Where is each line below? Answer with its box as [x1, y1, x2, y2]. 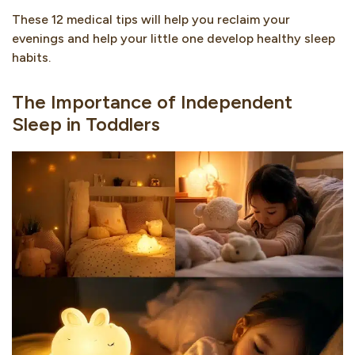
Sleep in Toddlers [12, 112, 160, 136]
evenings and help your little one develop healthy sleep [12, 30, 335, 46]
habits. [12, 49, 51, 65]
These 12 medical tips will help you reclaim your [12, 11, 290, 27]
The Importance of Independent [12, 90, 292, 113]
